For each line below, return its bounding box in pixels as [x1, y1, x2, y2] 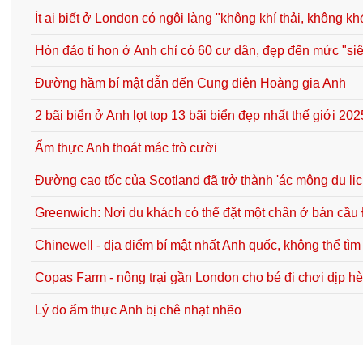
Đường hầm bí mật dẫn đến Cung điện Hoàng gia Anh [35, 76, 347, 91]
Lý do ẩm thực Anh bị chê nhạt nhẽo [35, 303, 242, 318]
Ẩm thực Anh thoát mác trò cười [35, 141, 218, 156]
